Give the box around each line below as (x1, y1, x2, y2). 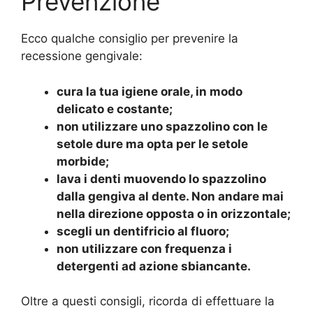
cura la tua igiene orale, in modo (57, 84, 242, 99)
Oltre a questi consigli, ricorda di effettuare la (21, 294, 275, 309)
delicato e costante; (57, 101, 173, 116)
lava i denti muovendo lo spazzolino (57, 171, 266, 186)
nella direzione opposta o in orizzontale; (57, 206, 291, 221)
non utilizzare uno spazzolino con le (57, 119, 268, 133)
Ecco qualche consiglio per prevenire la (21, 31, 238, 46)
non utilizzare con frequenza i (57, 241, 232, 256)
